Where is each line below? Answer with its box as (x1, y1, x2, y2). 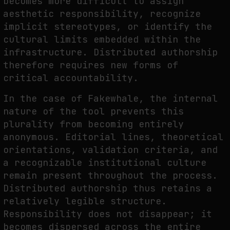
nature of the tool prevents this (3, 105, 184, 118)
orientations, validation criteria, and (3, 144, 218, 156)
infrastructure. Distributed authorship (3, 46, 218, 59)
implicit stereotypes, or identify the (3, 21, 212, 33)
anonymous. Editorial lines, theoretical (3, 131, 223, 143)
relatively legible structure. (3, 195, 167, 207)
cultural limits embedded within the (3, 33, 201, 46)
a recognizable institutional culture (3, 157, 206, 169)
